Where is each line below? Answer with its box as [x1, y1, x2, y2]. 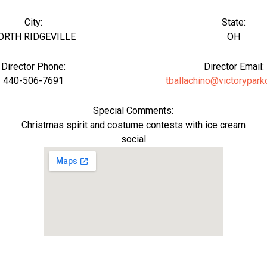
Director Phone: [1, 61, 66, 72]
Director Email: [203, 61, 264, 72]
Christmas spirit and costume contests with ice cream [21, 119, 246, 131]
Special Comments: [93, 105, 174, 116]
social [120, 133, 146, 145]
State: [222, 17, 246, 28]
